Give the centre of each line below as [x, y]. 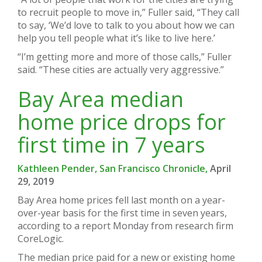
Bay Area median [101, 99]
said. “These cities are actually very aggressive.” [121, 70]
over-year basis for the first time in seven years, [122, 213]
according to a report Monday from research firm [125, 226]
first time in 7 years [111, 145]
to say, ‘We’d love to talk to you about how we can [126, 25]
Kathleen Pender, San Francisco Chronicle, [114, 169]
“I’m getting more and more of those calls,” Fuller [125, 57]
